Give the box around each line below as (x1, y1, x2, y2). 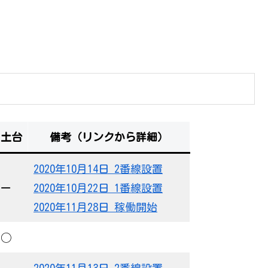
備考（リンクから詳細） (50, 131, 168, 142)
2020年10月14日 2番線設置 (33, 163, 163, 174)
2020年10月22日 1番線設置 (33, 182, 163, 193)
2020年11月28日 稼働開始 (33, 201, 157, 212)
